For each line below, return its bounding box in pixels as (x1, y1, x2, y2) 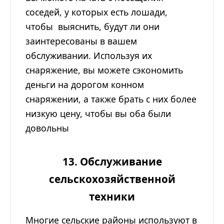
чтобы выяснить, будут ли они (25, 20, 159, 33)
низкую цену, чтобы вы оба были (25, 107, 171, 120)
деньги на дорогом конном (25, 78, 144, 91)
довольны (25, 122, 69, 134)
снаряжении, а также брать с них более (25, 93, 196, 105)
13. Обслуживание (62, 154, 162, 169)
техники (89, 189, 135, 204)
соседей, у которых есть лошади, (25, 6, 167, 18)
